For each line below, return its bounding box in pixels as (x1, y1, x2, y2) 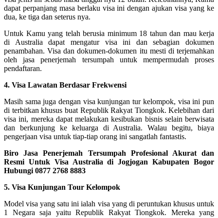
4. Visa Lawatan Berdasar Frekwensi (4, 80, 127, 89)
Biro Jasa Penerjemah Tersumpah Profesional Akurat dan (4, 148, 214, 157)
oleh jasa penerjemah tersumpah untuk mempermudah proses (4, 55, 214, 64)
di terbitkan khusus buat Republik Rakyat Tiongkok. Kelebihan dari (4, 106, 214, 114)
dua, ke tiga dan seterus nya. (4, 12, 91, 21)
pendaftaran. (4, 64, 42, 73)
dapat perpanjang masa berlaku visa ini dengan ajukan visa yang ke (4, 3, 214, 12)
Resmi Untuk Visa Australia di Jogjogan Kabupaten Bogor (4, 157, 214, 166)
